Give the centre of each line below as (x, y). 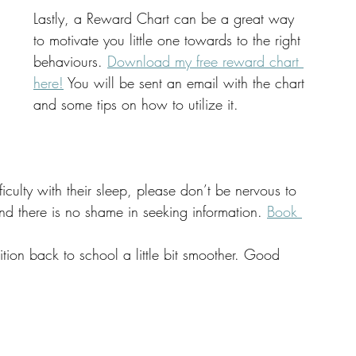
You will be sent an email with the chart (186, 82)
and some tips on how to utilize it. (138, 104)
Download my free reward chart (205, 61)
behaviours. (70, 61)
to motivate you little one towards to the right (169, 39)
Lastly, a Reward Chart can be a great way (166, 18)
